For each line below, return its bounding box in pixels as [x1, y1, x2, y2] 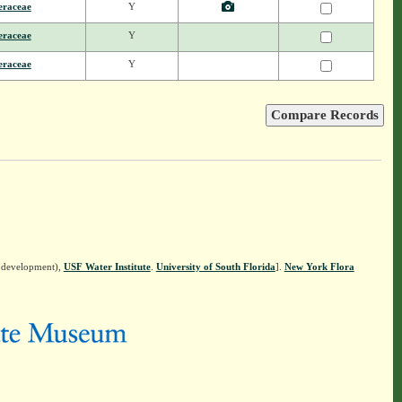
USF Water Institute [63, 261, 151, 273]
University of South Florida [155, 261, 275, 273]
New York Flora [284, 261, 354, 273]
